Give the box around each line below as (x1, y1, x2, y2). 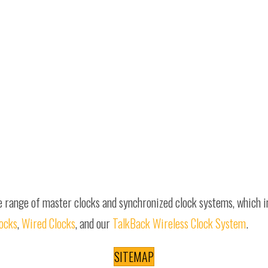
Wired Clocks (22, 214, 75, 232)
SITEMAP (114, 248, 154, 266)
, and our (75, 214, 112, 232)
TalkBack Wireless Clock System (112, 214, 246, 232)
